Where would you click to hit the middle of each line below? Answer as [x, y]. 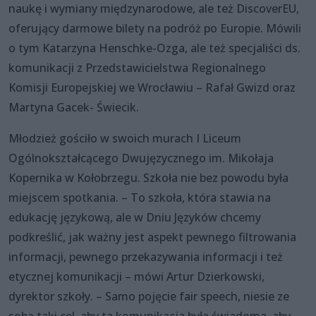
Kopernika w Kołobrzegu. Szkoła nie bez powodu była [148, 177]
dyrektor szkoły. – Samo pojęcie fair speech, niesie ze [149, 296]
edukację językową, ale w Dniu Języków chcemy [135, 217]
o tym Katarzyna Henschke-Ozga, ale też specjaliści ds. [154, 48]
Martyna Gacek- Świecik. [74, 107]
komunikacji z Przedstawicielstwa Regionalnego [137, 67]
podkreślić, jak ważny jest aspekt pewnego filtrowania [152, 237]
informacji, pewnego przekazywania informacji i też [146, 256]
